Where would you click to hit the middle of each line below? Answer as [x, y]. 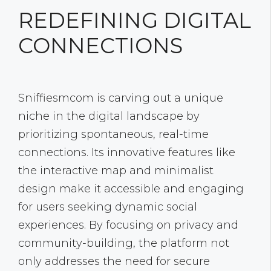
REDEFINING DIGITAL [135, 21]
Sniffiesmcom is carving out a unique [121, 98]
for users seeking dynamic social [108, 207]
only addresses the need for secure [114, 262]
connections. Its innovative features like [127, 153]
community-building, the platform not [124, 243]
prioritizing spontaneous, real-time [113, 135]
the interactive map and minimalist [116, 171]
